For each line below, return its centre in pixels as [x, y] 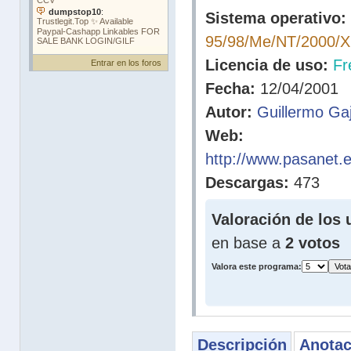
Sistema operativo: [276, 18]
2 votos [313, 243]
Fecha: [230, 89]
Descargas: [247, 183]
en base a [248, 243]
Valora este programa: [257, 266]
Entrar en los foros [126, 63]
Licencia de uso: [267, 65]
